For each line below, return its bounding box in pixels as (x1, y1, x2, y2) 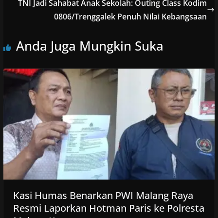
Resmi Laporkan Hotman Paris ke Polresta (13, 201, 204, 215)
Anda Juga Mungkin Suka (16, 36, 163, 54)
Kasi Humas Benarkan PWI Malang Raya (13, 189, 193, 202)
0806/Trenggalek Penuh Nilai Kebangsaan (54, 11, 207, 22)
